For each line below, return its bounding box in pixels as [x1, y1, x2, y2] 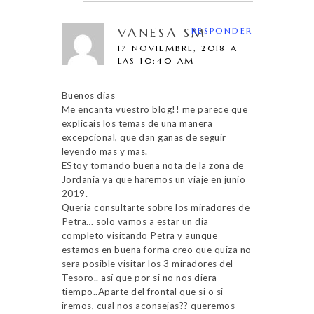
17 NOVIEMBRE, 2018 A [117, 42, 238, 53]
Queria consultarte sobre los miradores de [61, 201, 250, 213]
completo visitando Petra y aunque [61, 229, 217, 241]
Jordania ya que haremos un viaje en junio [61, 173, 245, 185]
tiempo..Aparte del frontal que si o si [61, 285, 224, 297]
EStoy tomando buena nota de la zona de [61, 159, 244, 171]
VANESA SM [117, 24, 207, 41]
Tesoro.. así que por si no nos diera [61, 271, 217, 283]
